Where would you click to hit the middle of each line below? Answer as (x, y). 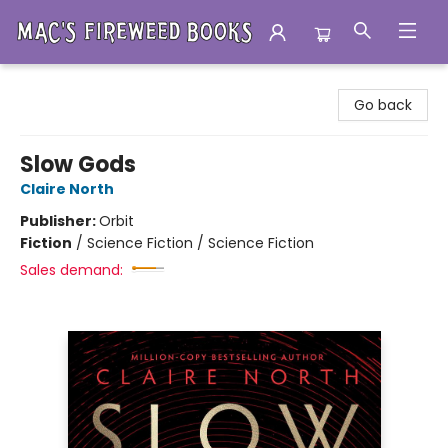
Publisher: (59, 221)
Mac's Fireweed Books (90, 83)
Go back (383, 105)
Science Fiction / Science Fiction (200, 243)
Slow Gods (78, 164)
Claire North (67, 189)
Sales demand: (71, 270)
